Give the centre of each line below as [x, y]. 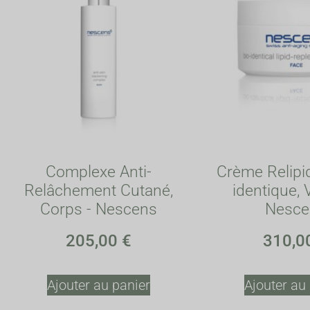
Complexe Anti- [99, 172]
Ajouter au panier [99, 285]
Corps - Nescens [99, 209]
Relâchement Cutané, [99, 190]
